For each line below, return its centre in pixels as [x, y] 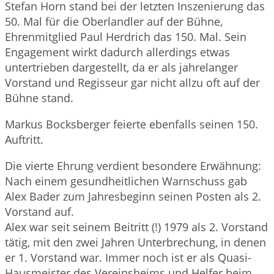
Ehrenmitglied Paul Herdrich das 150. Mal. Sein [126, 37]
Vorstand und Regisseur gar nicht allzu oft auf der [132, 83]
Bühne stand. [39, 98]
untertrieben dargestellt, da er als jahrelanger [121, 68]
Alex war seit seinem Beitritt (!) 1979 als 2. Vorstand [136, 227]
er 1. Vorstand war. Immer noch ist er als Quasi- [128, 258]
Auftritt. [24, 140]
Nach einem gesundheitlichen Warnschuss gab [126, 181]
